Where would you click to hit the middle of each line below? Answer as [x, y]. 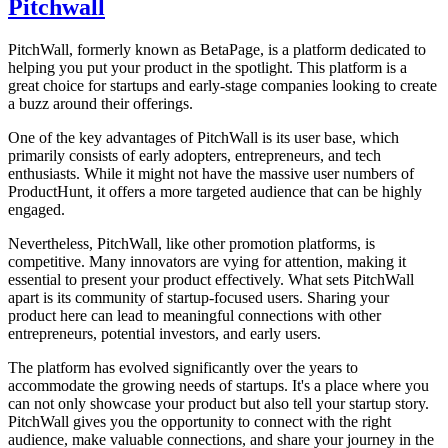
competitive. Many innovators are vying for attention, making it [207, 261]
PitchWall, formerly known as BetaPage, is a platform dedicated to [217, 49]
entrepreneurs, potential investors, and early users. [164, 333]
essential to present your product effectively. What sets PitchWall [211, 279]
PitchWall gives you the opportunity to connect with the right [199, 421]
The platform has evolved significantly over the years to [183, 367]
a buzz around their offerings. [100, 103]
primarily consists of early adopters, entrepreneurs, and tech [194, 155]
